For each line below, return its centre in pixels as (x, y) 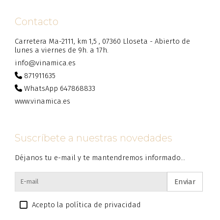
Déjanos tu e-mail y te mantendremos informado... (100, 157)
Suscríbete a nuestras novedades (94, 138)
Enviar (185, 181)
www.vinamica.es (42, 101)
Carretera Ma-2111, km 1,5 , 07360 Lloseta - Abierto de (102, 41)
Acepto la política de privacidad (86, 205)
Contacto (37, 21)
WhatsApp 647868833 (60, 88)
